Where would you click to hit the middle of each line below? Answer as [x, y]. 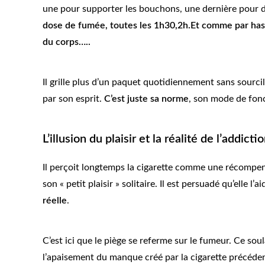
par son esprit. [73, 99]
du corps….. [67, 42]
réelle [55, 201]
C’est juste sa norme [146, 99]
